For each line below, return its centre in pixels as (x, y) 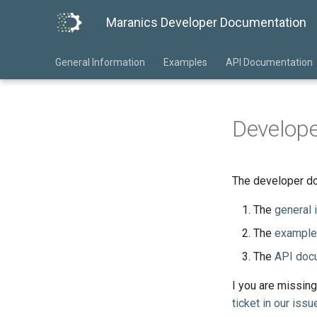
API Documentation (269, 62)
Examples (185, 62)
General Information (100, 62)
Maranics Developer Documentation (206, 22)
